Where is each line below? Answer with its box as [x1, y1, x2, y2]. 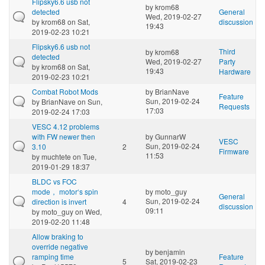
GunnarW [155, 131, 186, 141]
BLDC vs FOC [32, 176, 77, 186]
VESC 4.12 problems [32, 121, 99, 131]
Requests [219, 101, 250, 111]
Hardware [219, 66, 251, 76]
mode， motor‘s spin [32, 186, 98, 196]
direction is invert [32, 196, 86, 206]
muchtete [41, 151, 71, 161]
